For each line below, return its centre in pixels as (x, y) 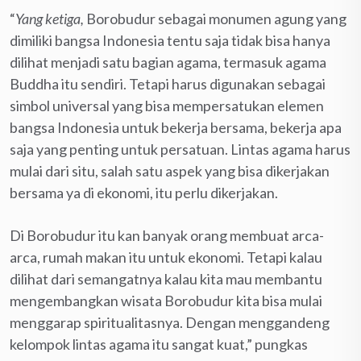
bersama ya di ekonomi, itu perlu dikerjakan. (144, 193)
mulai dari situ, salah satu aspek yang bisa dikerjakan (170, 171)
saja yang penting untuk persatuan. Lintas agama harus (180, 149)
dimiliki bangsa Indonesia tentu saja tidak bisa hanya (170, 41)
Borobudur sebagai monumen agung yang (215, 19)
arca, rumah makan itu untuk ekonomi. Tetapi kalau (166, 257)
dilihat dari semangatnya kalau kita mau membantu (166, 279)
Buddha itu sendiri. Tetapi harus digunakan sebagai (168, 84)
